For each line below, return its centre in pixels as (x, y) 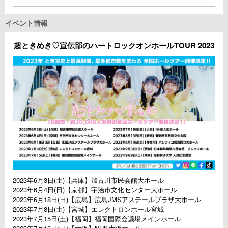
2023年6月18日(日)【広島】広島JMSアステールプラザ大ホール (107, 199)
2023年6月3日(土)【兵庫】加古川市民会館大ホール (88, 180)
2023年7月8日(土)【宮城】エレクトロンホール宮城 (88, 209)
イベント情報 (26, 23)
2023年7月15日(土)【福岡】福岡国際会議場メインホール (97, 219)
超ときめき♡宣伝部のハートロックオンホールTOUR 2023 (114, 46)
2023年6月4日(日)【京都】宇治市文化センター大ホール (95, 190)
